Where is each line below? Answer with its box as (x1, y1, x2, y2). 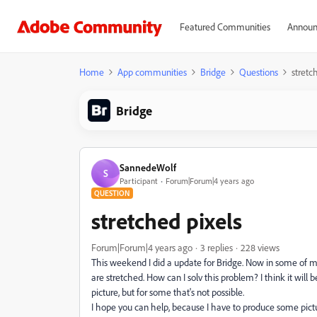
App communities (117, 66, 187, 78)
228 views (241, 241, 279, 253)
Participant (120, 175, 158, 186)
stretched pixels (91, 207, 242, 235)
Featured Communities (179, 21, 270, 33)
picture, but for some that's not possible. (91, 286, 244, 298)
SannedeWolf (120, 161, 176, 173)
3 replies (200, 241, 233, 253)
